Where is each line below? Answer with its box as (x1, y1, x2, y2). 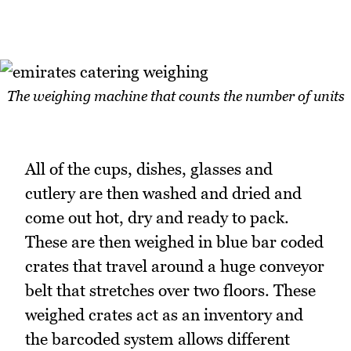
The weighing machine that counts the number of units (6, 88, 345, 105)
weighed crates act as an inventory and (25, 305, 303, 325)
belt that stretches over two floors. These (25, 280, 316, 301)
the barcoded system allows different (25, 329, 290, 349)
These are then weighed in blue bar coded (25, 232, 324, 252)
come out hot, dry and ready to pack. (25, 208, 289, 228)
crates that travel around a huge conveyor (25, 256, 324, 277)
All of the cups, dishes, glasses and (25, 159, 273, 179)
